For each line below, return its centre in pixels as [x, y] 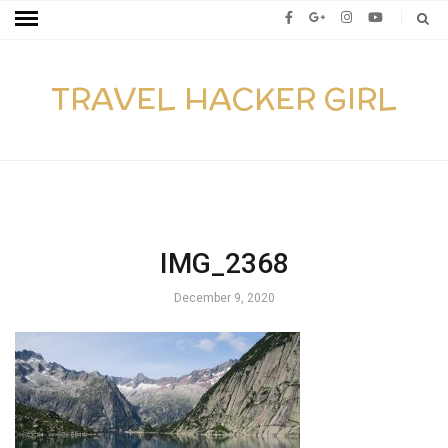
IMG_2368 [224, 263]
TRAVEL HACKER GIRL [224, 99]
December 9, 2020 [224, 298]
